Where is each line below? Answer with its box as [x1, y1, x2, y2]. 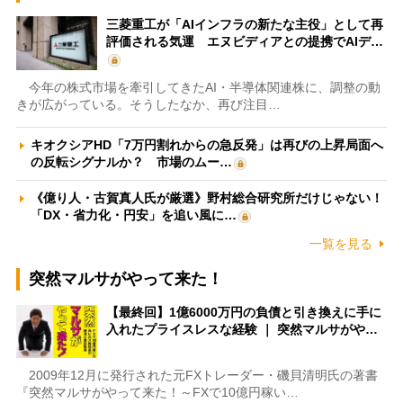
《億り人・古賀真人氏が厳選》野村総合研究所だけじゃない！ [30, 191, 383, 206]
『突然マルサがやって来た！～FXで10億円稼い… [15, 385, 299, 400]
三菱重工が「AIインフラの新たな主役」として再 [105, 17, 383, 32]
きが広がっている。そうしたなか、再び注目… [15, 97, 281, 112]
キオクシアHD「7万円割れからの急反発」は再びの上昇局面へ [30, 138, 383, 153]
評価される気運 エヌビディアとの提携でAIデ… [105, 34, 383, 49]
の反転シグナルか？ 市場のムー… [30, 155, 232, 170]
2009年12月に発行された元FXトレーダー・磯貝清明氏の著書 [15, 368, 378, 383]
